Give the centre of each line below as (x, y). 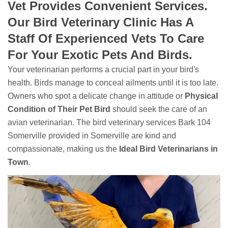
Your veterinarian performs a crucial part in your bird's (103, 69)
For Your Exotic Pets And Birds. (102, 55)
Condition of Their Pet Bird (59, 109)
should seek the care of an (159, 109)
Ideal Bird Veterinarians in (168, 149)
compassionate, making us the (63, 149)
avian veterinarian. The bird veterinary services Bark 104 (109, 122)
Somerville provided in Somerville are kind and (92, 136)
